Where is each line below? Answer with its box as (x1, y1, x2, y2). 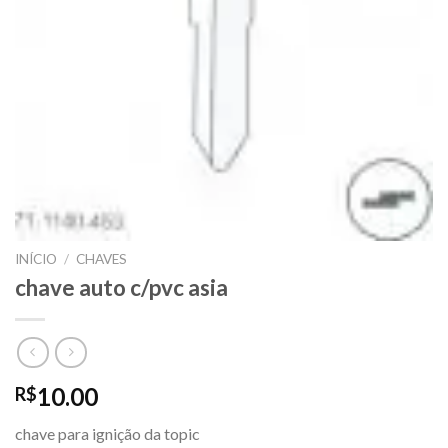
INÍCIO (15, 250, 57, 267)
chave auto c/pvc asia (15, 274, 228, 302)
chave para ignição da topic (15, 423, 200, 443)
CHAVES (76, 250, 128, 267)
